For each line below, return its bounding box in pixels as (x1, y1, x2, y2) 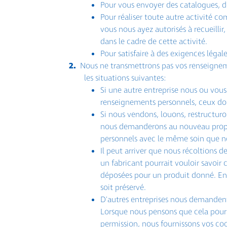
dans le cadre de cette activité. (100, 36, 208, 48)
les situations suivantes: (84, 72, 166, 84)
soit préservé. (100, 182, 146, 194)
